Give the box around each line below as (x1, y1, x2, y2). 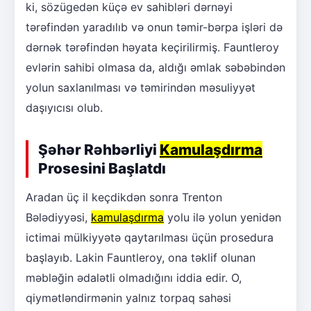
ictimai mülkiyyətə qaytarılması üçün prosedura (26, 230, 274, 244)
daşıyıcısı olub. (26, 100, 103, 115)
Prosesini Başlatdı (38, 159, 166, 177)
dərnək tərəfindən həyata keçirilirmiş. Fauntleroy (26, 40, 279, 54)
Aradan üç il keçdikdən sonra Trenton (26, 190, 222, 204)
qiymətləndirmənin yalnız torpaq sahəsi (26, 290, 231, 305)
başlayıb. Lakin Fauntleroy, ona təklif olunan (26, 250, 255, 264)
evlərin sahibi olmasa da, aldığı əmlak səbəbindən (26, 60, 285, 74)
